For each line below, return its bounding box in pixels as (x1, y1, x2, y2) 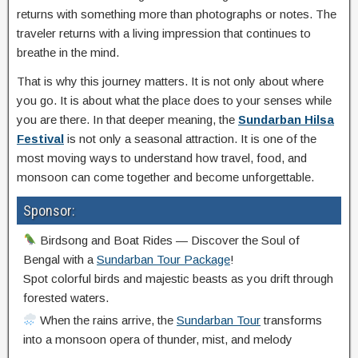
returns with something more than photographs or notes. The (17, 6, 336, 21)
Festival (17, 131, 64, 145)
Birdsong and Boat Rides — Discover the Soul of (37, 233, 300, 247)
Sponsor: (23, 201, 75, 219)
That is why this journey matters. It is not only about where (17, 74, 324, 88)
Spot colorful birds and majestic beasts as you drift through (23, 271, 333, 285)
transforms (261, 312, 323, 327)
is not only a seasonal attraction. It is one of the (64, 131, 316, 145)
